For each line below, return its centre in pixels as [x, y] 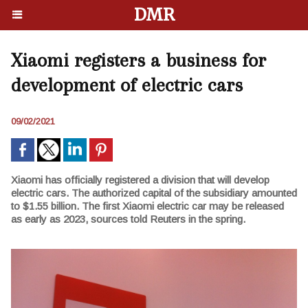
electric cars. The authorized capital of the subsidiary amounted [154, 193]
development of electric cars [127, 85]
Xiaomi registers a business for [139, 60]
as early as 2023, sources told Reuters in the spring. [128, 219]
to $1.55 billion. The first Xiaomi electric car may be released [147, 206]
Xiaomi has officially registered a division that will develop [140, 180]
